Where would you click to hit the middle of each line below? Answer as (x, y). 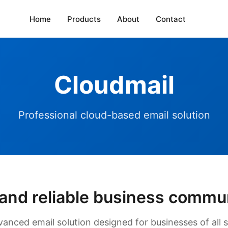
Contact (170, 19)
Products (84, 19)
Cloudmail (114, 85)
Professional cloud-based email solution (114, 115)
